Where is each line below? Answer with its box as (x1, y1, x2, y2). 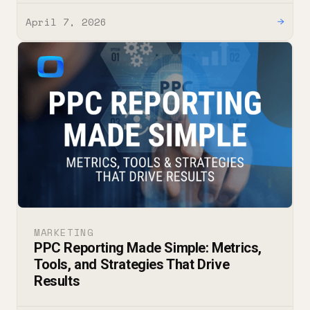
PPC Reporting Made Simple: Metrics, (34, 239, 262, 256)
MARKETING (34, 224, 94, 239)
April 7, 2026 (26, 14, 107, 29)
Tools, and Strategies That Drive (34, 255, 230, 273)
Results (34, 272, 80, 289)
